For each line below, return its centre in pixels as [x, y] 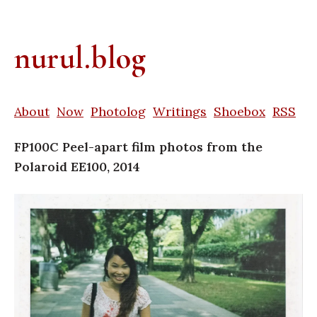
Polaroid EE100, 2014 [77, 167]
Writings [180, 111]
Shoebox [240, 111]
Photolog [118, 111]
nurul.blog [80, 58]
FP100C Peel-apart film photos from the [138, 147]
